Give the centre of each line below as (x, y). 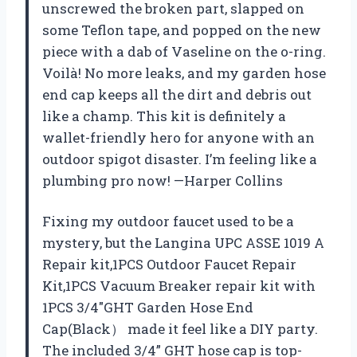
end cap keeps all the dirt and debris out (177, 95)
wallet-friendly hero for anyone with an (178, 138)
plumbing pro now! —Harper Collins (163, 181)
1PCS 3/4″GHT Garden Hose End (148, 308)
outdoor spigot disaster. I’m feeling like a (180, 159)
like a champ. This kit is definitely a (164, 116)
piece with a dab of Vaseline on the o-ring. (184, 52)
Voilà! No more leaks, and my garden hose (184, 73)
